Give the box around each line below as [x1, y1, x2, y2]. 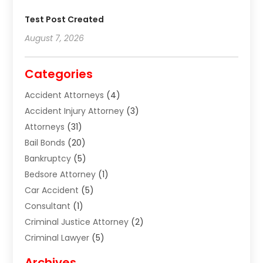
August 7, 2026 [25, 32, 85, 44]
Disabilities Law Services [25, 247, 122, 259]
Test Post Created [25, 13, 104, 25]
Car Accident [25, 184, 79, 196]
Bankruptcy [25, 152, 72, 164]
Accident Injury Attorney [25, 104, 124, 117]
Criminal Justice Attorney [25, 215, 129, 228]
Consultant [25, 200, 71, 212]
